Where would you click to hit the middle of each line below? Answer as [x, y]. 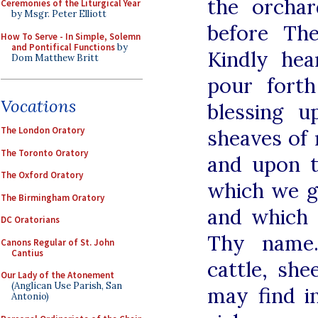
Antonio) [30, 296]
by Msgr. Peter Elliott [59, 14]
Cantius [27, 253]
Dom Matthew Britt [55, 57]
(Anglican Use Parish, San [67, 286]
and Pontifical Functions [63, 47]
